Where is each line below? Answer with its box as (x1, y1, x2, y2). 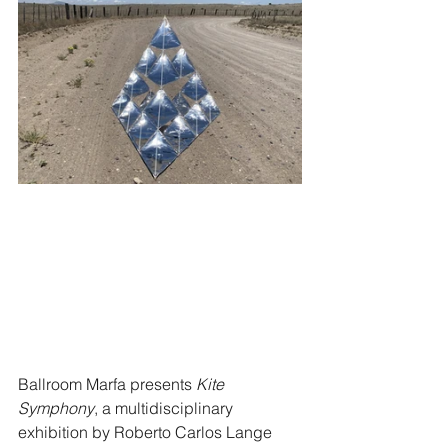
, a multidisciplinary (94, 397, 237, 418)
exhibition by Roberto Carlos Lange (18, 421, 276, 442)
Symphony (18, 397, 94, 418)
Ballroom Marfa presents (18, 373, 196, 394)
